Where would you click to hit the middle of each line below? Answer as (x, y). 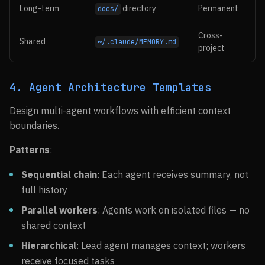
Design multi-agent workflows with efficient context (120, 111)
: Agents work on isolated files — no (174, 210)
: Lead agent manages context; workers (161, 245)
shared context (54, 225)
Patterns (30, 150)
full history (44, 190)
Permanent (218, 8)
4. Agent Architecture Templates (110, 87)
